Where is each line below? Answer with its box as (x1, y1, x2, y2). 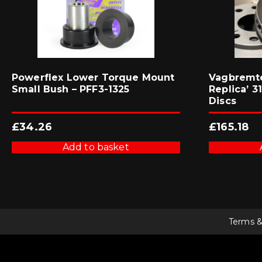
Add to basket (62, 141, 129, 153)
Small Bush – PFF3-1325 (12, 83, 130, 95)
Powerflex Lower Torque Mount (12, 71, 175, 83)
